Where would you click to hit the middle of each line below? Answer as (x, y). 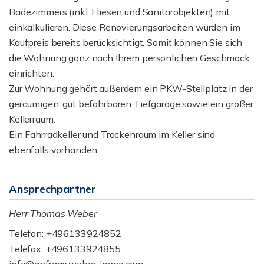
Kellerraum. (32, 119)
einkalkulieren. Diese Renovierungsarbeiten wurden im (125, 27)
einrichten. (32, 73)
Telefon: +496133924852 (65, 233)
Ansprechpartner (52, 189)
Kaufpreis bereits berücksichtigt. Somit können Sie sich (126, 42)
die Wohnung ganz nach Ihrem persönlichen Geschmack (129, 58)
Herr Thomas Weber (53, 213)
